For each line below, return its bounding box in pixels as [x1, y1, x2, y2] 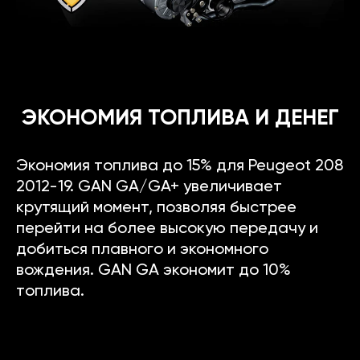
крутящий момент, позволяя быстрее [16, 199, 297, 216]
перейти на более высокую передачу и [16, 220, 318, 237]
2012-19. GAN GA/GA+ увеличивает [16, 178, 282, 195]
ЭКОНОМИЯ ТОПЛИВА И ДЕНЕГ [21, 107, 339, 129]
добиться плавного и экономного [16, 241, 268, 258]
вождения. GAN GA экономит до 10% [16, 262, 291, 279]
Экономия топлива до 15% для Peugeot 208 [16, 157, 343, 174]
